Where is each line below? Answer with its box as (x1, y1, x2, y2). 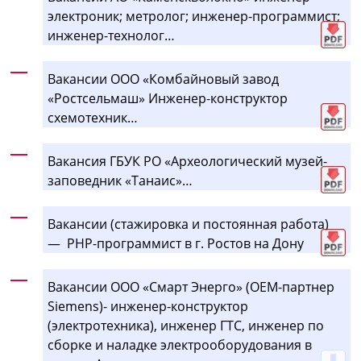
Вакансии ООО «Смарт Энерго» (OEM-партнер (48, 277, 335, 296)
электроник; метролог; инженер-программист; (48, 6, 341, 25)
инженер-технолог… (48, 26, 176, 44)
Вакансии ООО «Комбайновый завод (48, 69, 280, 88)
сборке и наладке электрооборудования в (48, 335, 313, 354)
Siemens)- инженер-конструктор (48, 297, 249, 315)
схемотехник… (48, 108, 139, 127)
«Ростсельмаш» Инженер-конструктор (48, 89, 288, 107)
